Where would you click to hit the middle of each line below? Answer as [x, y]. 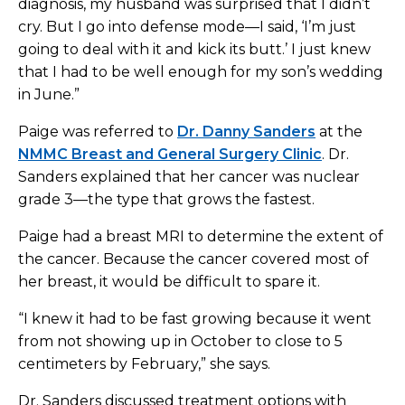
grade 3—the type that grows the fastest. [166, 200]
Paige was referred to [98, 132]
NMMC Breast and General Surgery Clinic [170, 155]
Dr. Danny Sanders [246, 132]
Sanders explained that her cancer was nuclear [189, 177]
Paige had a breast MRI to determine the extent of [201, 237]
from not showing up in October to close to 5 [180, 342]
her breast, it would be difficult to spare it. [169, 282]
